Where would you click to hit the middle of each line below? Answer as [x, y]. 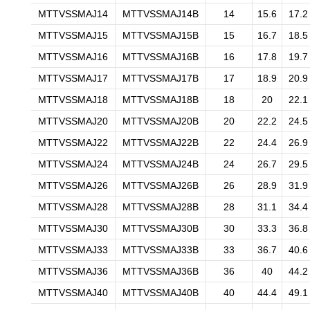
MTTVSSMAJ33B [161, 250]
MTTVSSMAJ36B [161, 271]
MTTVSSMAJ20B [161, 121]
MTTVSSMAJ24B [161, 164]
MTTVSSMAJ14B [161, 14]
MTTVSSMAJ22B [161, 143]
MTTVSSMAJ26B [161, 185]
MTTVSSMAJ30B [161, 228]
